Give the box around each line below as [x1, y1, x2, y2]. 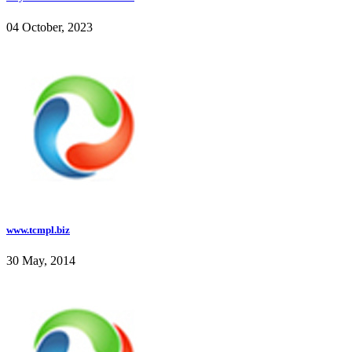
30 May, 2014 [6, 254, 75, 268]
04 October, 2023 [6, 20, 93, 35]
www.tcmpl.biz [6, 224, 70, 236]
